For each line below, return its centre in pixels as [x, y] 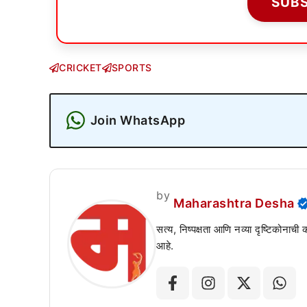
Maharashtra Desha [234, 203]
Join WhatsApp [137, 120]
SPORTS [132, 67]
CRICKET [81, 67]
